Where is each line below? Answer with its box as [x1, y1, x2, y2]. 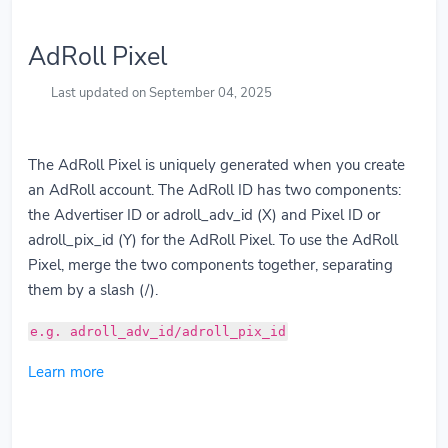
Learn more [28, 362, 104, 382]
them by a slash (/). [28, 280, 158, 300]
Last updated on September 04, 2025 [48, 84, 273, 102]
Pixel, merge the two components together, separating [28, 255, 393, 275]
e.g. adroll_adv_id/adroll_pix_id [29, 324, 286, 339]
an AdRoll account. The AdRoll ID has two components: [28, 180, 401, 200]
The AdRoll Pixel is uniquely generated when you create [28, 155, 405, 175]
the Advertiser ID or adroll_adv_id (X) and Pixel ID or [28, 205, 380, 225]
